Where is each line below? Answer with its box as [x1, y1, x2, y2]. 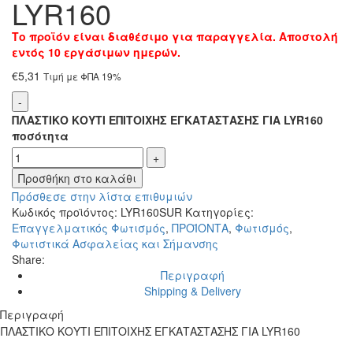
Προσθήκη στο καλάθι [18, 170, 136, 186]
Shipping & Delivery [143, 283, 241, 299]
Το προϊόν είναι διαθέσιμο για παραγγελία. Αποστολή [12, 28, 338, 44]
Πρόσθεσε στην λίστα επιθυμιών [12, 188, 192, 204]
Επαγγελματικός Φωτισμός [12, 220, 165, 236]
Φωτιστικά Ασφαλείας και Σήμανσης [12, 236, 218, 251]
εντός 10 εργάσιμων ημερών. [12, 44, 180, 60]
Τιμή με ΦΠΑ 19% [43, 69, 121, 83]
